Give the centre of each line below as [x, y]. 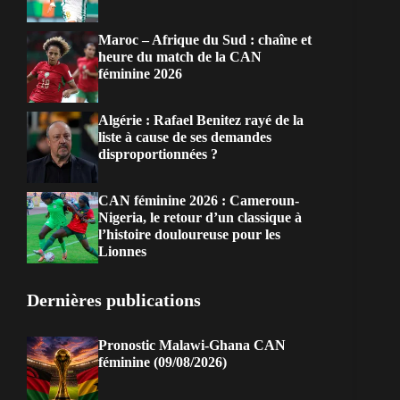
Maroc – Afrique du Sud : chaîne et [205, 40]
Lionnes [122, 252]
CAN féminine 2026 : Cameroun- [199, 201]
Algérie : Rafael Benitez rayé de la [201, 121]
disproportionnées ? [158, 154]
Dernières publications [114, 300]
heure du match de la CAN [180, 57]
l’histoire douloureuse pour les [189, 235]
